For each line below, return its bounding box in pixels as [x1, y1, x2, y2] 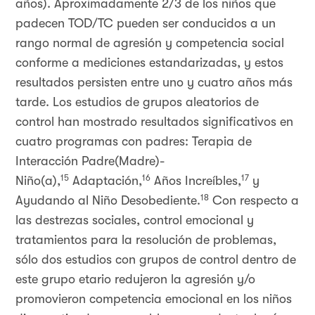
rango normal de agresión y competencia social [15, 36, 284, 50]
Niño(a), [15, 174, 60, 188]
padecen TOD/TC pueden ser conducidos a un [15, 16, 276, 30]
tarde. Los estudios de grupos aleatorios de [15, 95, 259, 109]
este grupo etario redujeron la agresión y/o [15, 272, 255, 286]
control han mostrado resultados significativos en [15, 115, 293, 129]
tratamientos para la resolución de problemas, [15, 233, 276, 247]
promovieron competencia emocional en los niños [15, 292, 292, 306]
